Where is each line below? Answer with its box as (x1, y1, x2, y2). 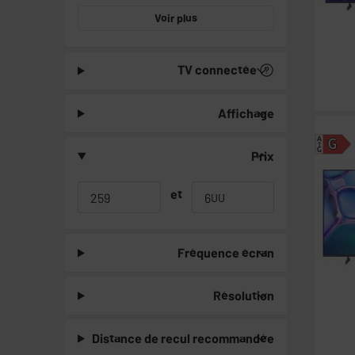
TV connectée (177, 62, 257, 78)
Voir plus (155, 11, 197, 25)
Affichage (218, 105, 274, 121)
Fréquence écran (177, 245, 274, 261)
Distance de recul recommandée (92, 330, 274, 346)
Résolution (213, 288, 274, 303)
